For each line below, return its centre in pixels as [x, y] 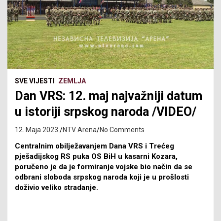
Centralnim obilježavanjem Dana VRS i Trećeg [94, 146]
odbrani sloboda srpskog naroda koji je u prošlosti [102, 177]
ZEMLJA [72, 81]
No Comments [122, 129]
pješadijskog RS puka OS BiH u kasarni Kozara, [96, 156]
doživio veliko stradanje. [56, 187]
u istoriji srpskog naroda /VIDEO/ [106, 111]
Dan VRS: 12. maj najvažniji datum [109, 96]
